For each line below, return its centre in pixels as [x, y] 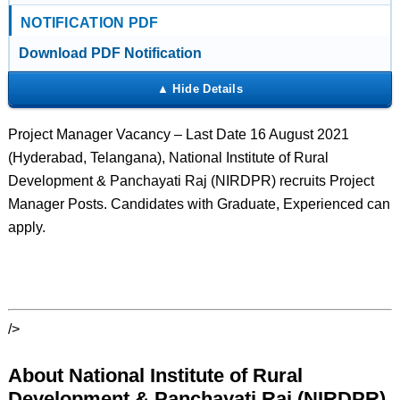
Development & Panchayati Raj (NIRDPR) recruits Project [191, 181]
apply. [26, 227]
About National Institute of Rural [155, 375]
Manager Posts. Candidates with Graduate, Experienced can [199, 204]
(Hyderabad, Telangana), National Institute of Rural [168, 158]
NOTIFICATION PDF [89, 23]
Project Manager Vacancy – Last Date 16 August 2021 [178, 134]
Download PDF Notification [110, 53]
